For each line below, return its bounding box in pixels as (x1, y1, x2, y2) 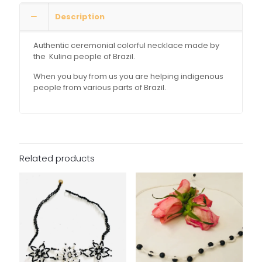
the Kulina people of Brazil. (33, 50, 137, 62)
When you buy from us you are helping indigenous (33, 70, 224, 82)
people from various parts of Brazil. (33, 81, 167, 93)
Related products (19, 151, 95, 164)
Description (55, 11, 105, 22)
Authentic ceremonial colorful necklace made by (33, 39, 220, 51)
